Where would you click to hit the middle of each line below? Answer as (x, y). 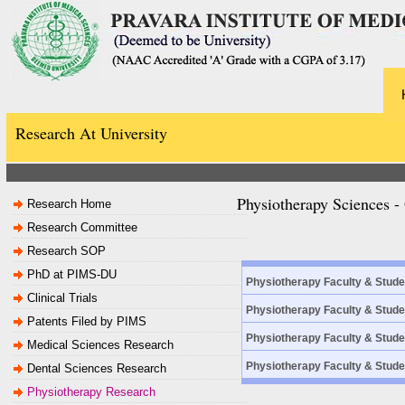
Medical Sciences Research (100, 345)
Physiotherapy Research (91, 392)
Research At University (91, 133)
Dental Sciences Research (97, 368)
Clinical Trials (62, 298)
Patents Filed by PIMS (87, 321)
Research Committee (82, 227)
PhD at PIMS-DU (72, 274)
